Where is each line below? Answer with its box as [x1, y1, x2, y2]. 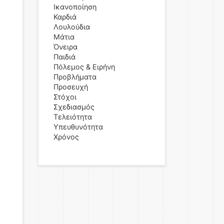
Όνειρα [53, 42, 77, 51]
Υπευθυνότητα [53, 122, 103, 131]
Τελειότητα [53, 112, 92, 121]
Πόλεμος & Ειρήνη [53, 62, 115, 71]
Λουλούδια [53, 22, 90, 31]
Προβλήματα [53, 72, 96, 81]
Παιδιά [53, 52, 75, 61]
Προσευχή [53, 82, 88, 91]
